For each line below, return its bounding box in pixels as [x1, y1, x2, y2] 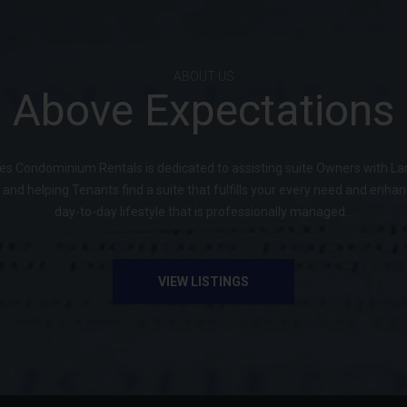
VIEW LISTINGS [158, 274, 249, 290]
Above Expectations [13, 84, 394, 137]
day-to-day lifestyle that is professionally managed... [54, 204, 353, 220]
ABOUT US [173, 69, 234, 84]
